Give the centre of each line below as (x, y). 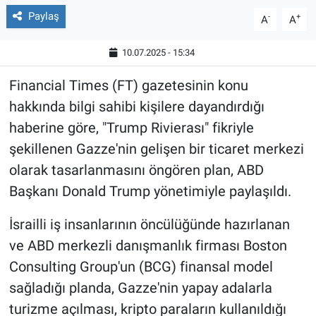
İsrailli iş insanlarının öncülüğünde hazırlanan (149, 225)
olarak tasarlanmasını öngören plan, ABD (136, 170)
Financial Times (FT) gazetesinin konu (128, 86)
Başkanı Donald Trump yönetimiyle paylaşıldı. (150, 192)
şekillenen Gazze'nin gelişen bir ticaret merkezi (156, 149)
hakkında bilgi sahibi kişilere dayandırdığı (136, 107)
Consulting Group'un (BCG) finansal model (141, 267)
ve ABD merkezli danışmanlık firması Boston (148, 246)
